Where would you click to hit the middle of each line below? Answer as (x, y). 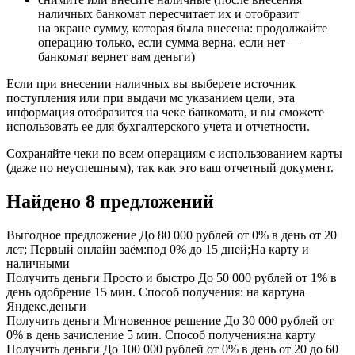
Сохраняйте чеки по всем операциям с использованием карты (174, 153)
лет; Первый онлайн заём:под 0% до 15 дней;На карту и (158, 249)
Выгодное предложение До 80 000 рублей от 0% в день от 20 (172, 235)
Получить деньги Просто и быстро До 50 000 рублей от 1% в (172, 277)
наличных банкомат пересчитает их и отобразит (168, 13)
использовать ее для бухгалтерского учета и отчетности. (158, 126)
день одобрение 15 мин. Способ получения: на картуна (156, 292)
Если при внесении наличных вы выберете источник (151, 83)
